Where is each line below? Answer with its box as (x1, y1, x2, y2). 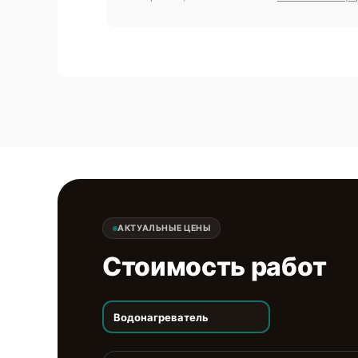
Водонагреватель (113, 310, 209, 324)
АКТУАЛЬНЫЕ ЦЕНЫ (117, 223, 211, 233)
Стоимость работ (102, 251, 327, 282)
